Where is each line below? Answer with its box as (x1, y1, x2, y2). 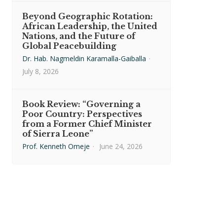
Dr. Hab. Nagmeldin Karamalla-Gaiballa (22, 54, 146, 63)
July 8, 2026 (22, 67, 59, 76)
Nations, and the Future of (22, 31, 135, 41)
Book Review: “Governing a (22, 99, 141, 109)
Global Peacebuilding (22, 41, 116, 51)
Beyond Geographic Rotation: (22, 11, 153, 21)
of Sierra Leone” (22, 129, 93, 139)
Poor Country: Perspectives (22, 109, 142, 119)
